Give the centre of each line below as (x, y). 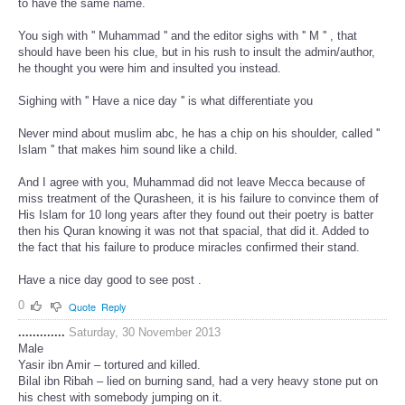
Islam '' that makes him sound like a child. (128, 150)
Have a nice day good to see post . (110, 280)
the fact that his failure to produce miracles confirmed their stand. (189, 248)
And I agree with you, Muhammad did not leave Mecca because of (192, 183)
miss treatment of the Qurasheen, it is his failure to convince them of (198, 199)
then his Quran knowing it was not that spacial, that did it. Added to (193, 231)
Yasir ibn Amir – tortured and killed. (109, 365)
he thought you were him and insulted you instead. (150, 69)
